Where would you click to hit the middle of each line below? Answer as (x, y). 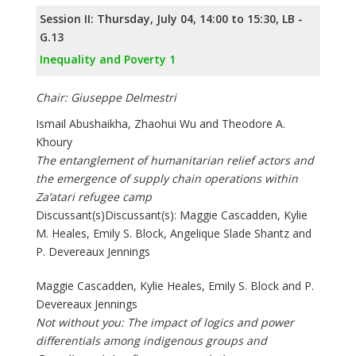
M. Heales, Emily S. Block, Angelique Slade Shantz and (174, 234)
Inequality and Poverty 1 (108, 60)
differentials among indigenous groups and (151, 341)
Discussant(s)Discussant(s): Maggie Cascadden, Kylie (172, 215)
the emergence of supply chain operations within (167, 179)
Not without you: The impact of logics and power (165, 323)
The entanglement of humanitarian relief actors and (175, 161)
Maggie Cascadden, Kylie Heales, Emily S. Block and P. (175, 286)
